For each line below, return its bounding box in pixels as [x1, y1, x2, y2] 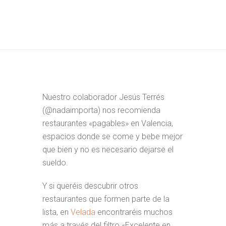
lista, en [42, 207, 71, 217]
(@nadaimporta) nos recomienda [42, 105, 160, 115]
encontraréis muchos [95, 207, 173, 217]
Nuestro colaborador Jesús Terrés [42, 92, 164, 102]
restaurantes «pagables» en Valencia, [42, 119, 173, 128]
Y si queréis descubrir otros [42, 181, 138, 191]
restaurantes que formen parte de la [42, 194, 169, 204]
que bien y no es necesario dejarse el [42, 145, 174, 154]
